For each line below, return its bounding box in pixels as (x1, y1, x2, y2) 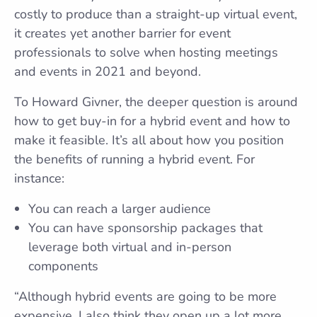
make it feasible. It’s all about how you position (14, 132, 284, 149)
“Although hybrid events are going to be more (14, 288, 277, 305)
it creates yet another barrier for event (14, 25, 231, 42)
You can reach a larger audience (28, 200, 211, 217)
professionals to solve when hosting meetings (14, 44, 278, 61)
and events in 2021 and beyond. (14, 63, 201, 80)
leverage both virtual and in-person (28, 238, 231, 255)
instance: (14, 170, 64, 187)
